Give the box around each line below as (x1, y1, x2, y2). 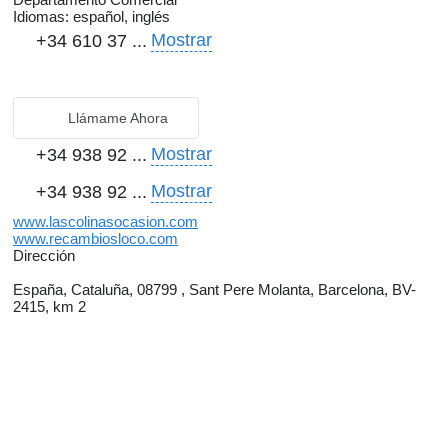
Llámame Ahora (68, 110, 168, 127)
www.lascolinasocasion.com (13, 213, 198, 231)
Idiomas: (13, 8, 69, 26)
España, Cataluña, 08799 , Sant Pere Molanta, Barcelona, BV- (13, 281, 416, 299)
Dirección (13, 247, 75, 265)
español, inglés (69, 8, 170, 26)
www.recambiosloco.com (13, 230, 178, 248)
